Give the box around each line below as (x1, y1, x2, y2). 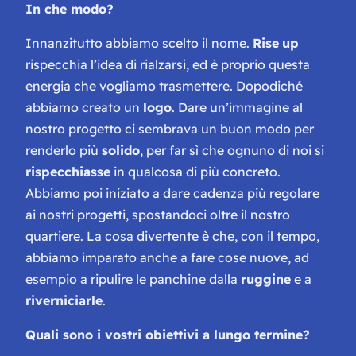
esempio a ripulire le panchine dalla (25, 270, 241, 287)
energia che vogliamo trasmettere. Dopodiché (25, 77, 303, 94)
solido (102, 141, 140, 158)
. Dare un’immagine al (172, 99, 303, 115)
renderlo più (25, 141, 102, 158)
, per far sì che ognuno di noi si (140, 141, 324, 158)
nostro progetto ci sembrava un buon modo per (25, 120, 314, 137)
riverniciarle (25, 292, 103, 308)
